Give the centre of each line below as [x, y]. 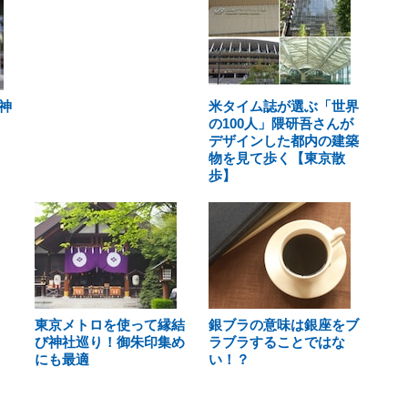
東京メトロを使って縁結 [110, 325]
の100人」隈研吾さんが [280, 123]
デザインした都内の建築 [283, 141]
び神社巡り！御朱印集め [110, 342]
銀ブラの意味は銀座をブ [283, 325]
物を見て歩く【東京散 [276, 158]
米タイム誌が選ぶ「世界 [283, 106]
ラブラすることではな [276, 342]
